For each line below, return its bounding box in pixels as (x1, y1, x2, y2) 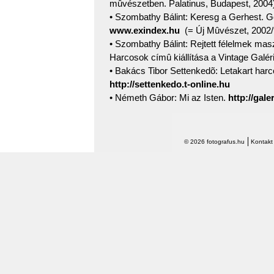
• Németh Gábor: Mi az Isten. (109, 92, 228, 103)
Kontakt (251, 138, 273, 145)
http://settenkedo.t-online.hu (109, 78, 230, 89)
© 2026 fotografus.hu (184, 138, 245, 145)
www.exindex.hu (109, 24, 182, 35)
